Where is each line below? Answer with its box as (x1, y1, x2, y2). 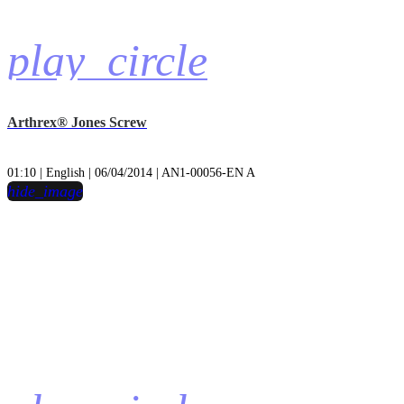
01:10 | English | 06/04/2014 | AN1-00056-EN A (7, 166, 255, 180)
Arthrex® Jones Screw (7, 114, 147, 130)
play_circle (7, 34, 207, 86)
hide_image (7, 182, 83, 201)
